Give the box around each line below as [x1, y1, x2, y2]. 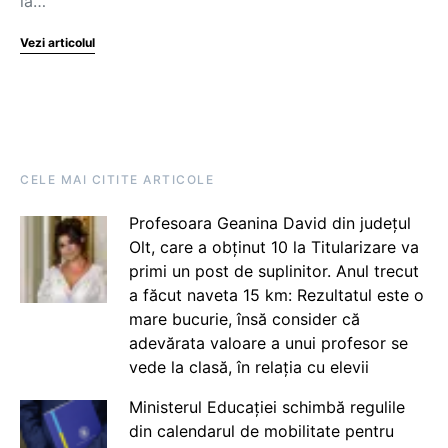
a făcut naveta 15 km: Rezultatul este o [128, 285, 424, 305]
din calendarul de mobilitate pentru [128, 421, 394, 441]
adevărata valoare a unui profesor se [128, 333, 408, 353]
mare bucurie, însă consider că [128, 309, 360, 329]
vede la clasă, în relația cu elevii [128, 357, 369, 377]
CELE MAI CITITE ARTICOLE [20, 172, 214, 187]
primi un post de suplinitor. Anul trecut [128, 261, 419, 281]
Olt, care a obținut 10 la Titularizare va [128, 237, 419, 257]
